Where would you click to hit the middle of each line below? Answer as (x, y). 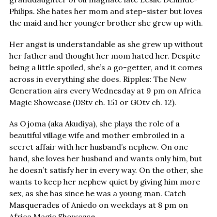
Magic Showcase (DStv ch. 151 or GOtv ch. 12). (93, 102)
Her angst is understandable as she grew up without (106, 44)
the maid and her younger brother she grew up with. (106, 23)
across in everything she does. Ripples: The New (98, 79)
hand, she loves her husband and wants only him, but (105, 159)
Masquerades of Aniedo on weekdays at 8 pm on (98, 205)
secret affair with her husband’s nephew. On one (98, 147)
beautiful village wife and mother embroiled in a (97, 135)
